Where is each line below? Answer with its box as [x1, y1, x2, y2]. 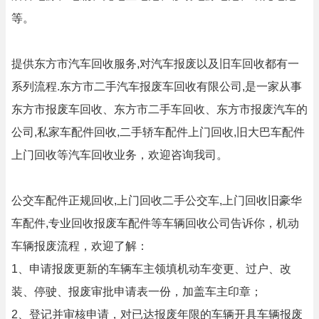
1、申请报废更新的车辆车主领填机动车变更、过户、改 [11, 263, 291, 275]
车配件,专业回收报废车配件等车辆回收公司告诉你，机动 [11, 217, 299, 229]
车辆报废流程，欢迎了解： [11, 240, 148, 252]
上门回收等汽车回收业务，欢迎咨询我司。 [11, 149, 228, 161]
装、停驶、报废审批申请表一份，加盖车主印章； [11, 286, 262, 298]
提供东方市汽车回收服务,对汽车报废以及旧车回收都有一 [11, 58, 299, 70]
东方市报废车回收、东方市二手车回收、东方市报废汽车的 [11, 103, 308, 115]
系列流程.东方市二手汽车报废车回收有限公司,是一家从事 [11, 80, 302, 93]
